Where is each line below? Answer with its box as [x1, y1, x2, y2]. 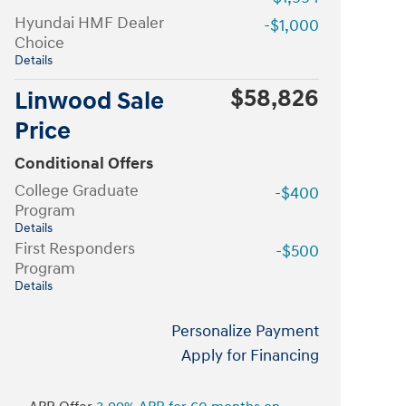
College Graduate [14, 179, 139, 201]
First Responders [14, 237, 135, 259]
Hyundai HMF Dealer [14, 12, 164, 34]
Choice [14, 32, 64, 53]
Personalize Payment [171, 320, 319, 342]
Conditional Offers [14, 152, 153, 174]
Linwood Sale [14, 85, 164, 117]
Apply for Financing [181, 344, 319, 366]
